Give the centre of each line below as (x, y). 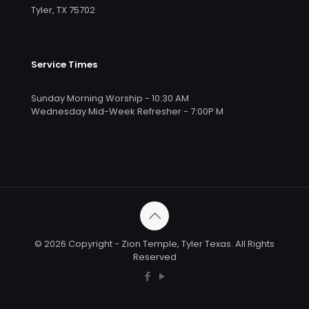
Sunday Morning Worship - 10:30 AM (110, 99)
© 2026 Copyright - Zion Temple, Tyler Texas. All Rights (154, 244)
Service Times (64, 65)
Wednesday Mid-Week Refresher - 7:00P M (127, 112)
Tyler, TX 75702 (63, 10)
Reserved (154, 257)
